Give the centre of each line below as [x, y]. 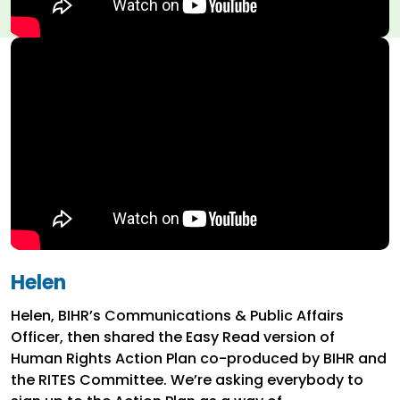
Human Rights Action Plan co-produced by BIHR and [199, 359]
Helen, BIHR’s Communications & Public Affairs [177, 316]
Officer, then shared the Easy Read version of [173, 337]
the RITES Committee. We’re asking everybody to [187, 380]
